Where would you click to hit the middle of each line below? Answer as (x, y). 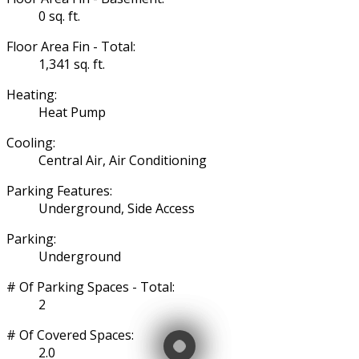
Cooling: (31, 142)
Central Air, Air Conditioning (123, 160)
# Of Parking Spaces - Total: (91, 286)
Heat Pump (72, 112)
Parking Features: (59, 190)
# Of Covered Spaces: (70, 335)
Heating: (32, 94)
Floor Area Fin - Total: (71, 46)
